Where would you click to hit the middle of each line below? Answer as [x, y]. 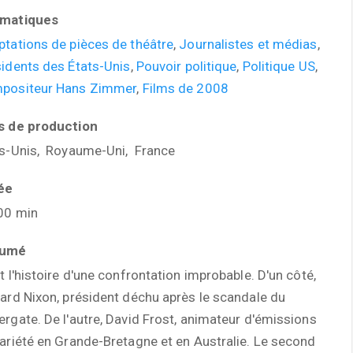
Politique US [279, 66]
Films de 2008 [185, 88]
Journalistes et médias [248, 44]
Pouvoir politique [186, 66]
